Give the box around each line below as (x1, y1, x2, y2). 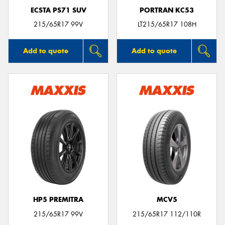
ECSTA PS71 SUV (30, 6, 86, 15)
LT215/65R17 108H (137, 20, 196, 29)
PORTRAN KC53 (140, 6, 194, 15)
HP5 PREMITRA (33, 195, 83, 204)
